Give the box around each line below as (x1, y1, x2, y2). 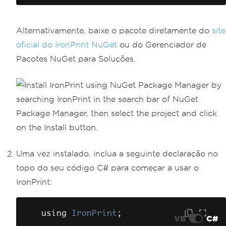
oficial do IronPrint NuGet (16, 40, 117, 49)
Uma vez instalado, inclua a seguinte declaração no (16, 149, 218, 158)
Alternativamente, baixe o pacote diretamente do (16, 26, 212, 35)
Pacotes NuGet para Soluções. (16, 54, 136, 63)
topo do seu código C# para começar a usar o (16, 163, 199, 172)
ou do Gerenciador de (117, 40, 206, 49)
